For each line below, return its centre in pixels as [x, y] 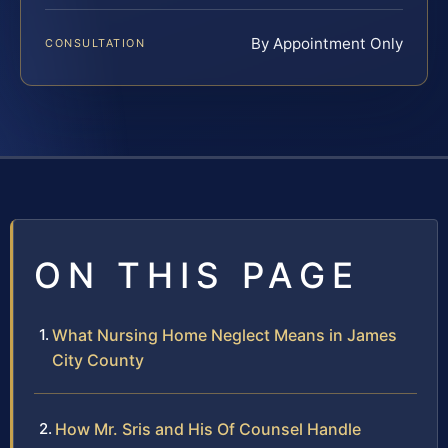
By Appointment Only [327, 44]
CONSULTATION [95, 43]
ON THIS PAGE [197, 275]
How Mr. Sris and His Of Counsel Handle [208, 429]
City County [98, 360]
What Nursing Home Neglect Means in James [224, 335]
